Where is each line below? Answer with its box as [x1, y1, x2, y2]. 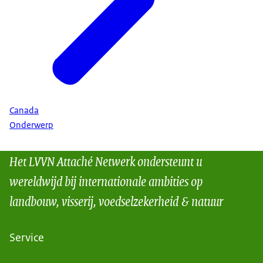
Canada [9, 104, 39, 116]
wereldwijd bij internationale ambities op [9, 170, 203, 191]
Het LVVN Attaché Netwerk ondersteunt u [9, 150, 202, 171]
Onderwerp [9, 119, 53, 131]
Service [9, 230, 44, 245]
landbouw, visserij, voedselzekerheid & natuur [9, 190, 223, 211]
